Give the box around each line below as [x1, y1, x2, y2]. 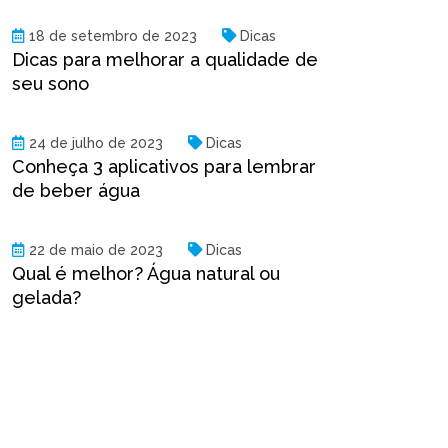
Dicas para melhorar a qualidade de [12, 49, 318, 71]
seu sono [12, 73, 89, 95]
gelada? [12, 287, 81, 309]
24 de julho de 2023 [29, 135, 163, 152]
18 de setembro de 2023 [29, 28, 197, 45]
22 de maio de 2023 [29, 242, 163, 259]
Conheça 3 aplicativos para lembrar [12, 156, 316, 178]
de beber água [12, 180, 140, 202]
